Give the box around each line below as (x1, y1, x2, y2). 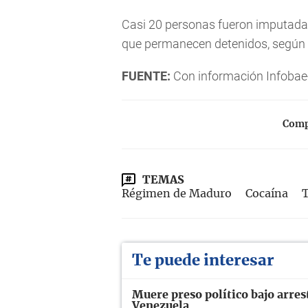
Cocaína (245, 188, 288, 199)
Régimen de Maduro (122, 188, 232, 199)
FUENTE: (122, 69, 170, 83)
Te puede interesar (132, 253, 274, 268)
